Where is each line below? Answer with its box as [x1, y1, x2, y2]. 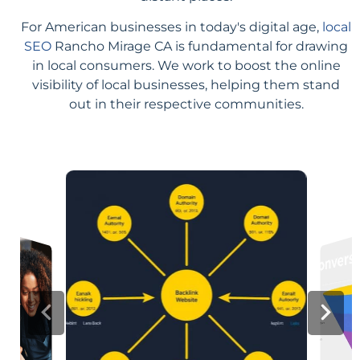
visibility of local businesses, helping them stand [32, 76, 340, 92]
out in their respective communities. [68, 96, 304, 112]
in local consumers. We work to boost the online [31, 57, 341, 73]
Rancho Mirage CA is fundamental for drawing [51, 38, 348, 54]
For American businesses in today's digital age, [21, 18, 322, 35]
